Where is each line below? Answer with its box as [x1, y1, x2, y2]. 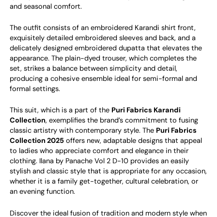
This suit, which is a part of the [10, 106, 111, 115]
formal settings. [10, 84, 60, 93]
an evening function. [10, 187, 75, 197]
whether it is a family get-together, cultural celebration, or [10, 177, 198, 186]
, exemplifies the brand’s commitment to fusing [46, 116, 198, 125]
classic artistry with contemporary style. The [10, 126, 156, 136]
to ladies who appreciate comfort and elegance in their [10, 146, 188, 156]
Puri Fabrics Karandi [111, 106, 181, 115]
